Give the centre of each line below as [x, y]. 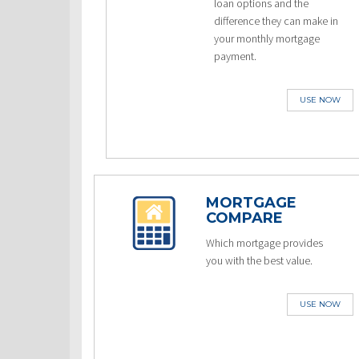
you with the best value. [260, 260]
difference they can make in [276, 21]
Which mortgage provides [265, 243]
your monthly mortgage [267, 38]
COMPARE [245, 218]
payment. [236, 56]
